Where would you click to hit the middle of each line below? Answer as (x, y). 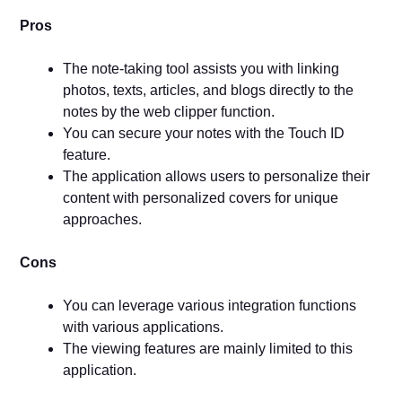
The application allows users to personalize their (217, 176)
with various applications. (144, 327)
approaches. (103, 219)
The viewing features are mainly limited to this (208, 348)
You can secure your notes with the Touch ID (204, 133)
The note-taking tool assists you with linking (201, 68)
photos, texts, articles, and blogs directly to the (209, 90)
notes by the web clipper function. (169, 111)
